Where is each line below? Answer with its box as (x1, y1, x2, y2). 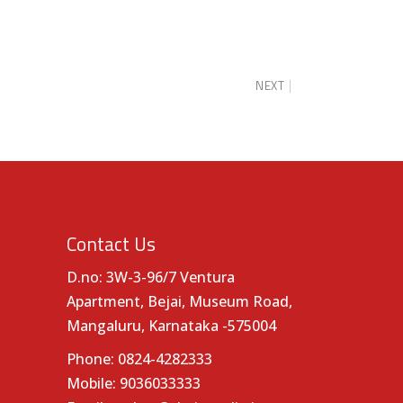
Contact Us (66, 229, 156, 258)
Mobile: (66, 373, 120, 393)
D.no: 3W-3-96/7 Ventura (66, 267, 235, 287)
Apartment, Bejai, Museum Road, (66, 291, 292, 311)
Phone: (66, 349, 114, 369)
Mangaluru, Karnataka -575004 (66, 316, 276, 336)
